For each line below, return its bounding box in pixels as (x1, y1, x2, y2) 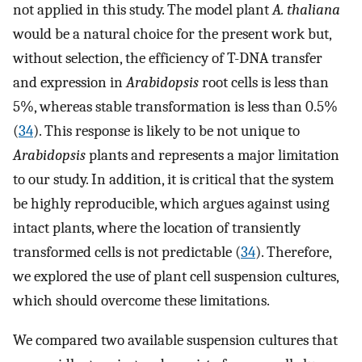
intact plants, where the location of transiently (13, 219, 301, 238)
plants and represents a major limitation (86, 146, 339, 165)
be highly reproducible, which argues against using (13, 195, 330, 213)
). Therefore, (255, 243, 331, 262)
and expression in (13, 74, 126, 92)
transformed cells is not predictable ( (13, 243, 241, 262)
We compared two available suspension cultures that (13, 330, 338, 349)
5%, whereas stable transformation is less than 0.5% (13, 98, 338, 116)
